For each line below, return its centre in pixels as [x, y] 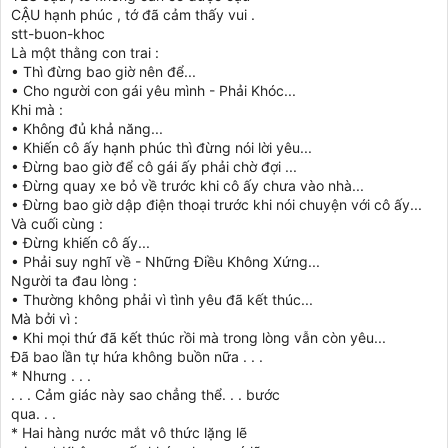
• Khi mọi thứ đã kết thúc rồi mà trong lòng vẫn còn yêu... [198, 337]
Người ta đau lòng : [74, 280]
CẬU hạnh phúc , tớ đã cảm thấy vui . [133, 14]
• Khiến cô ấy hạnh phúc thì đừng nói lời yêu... [161, 147]
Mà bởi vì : [44, 318]
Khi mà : [37, 109]
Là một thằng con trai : [85, 52]
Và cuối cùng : [57, 223]
